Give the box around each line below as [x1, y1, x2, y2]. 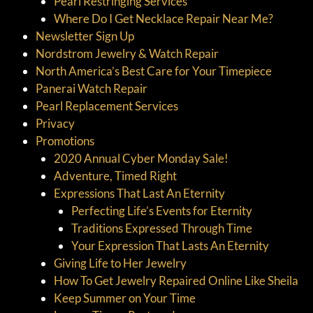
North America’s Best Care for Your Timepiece [36, 63, 272, 78]
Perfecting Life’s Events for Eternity [71, 203, 252, 218]
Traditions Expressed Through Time [71, 220, 252, 235]
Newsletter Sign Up [36, 28, 134, 43]
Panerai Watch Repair [36, 80, 147, 96]
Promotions [36, 133, 94, 148]
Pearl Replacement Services [36, 98, 178, 113]
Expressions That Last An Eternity [53, 185, 225, 201]
